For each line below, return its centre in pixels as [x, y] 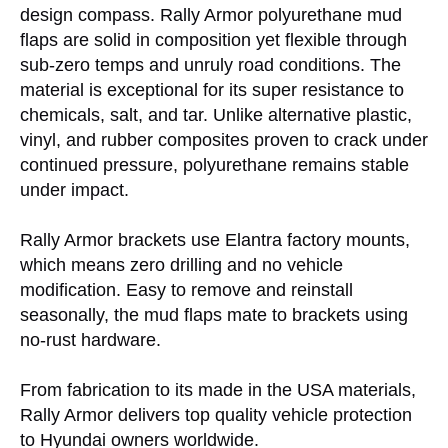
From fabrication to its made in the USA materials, [218, 390]
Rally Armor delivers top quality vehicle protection [216, 415]
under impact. [74, 190]
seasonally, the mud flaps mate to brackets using [214, 315]
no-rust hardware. [90, 340]
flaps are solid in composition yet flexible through [213, 40]
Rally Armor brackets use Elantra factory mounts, [215, 240]
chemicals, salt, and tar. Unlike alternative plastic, [216, 115]
